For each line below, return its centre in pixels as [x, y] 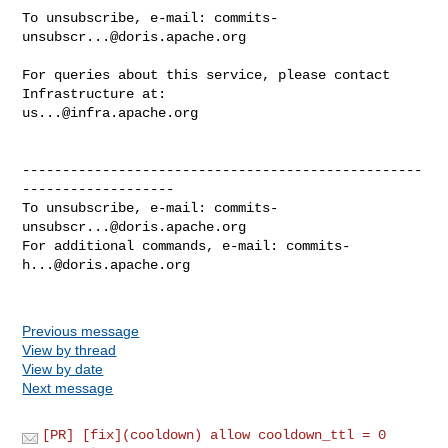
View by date [63, 368]
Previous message [81, 330]
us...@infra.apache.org [110, 112]
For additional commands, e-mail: [154, 245]
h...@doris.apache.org [106, 264]
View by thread [69, 349]
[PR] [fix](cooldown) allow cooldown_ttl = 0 [214, 434]
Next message [68, 387]
